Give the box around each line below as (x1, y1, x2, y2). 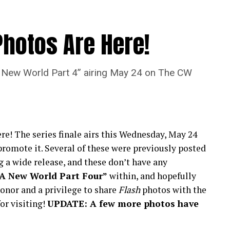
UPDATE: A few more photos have (47, 198, 199, 210)
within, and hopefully (107, 170, 196, 182)
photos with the (140, 184, 206, 196)
